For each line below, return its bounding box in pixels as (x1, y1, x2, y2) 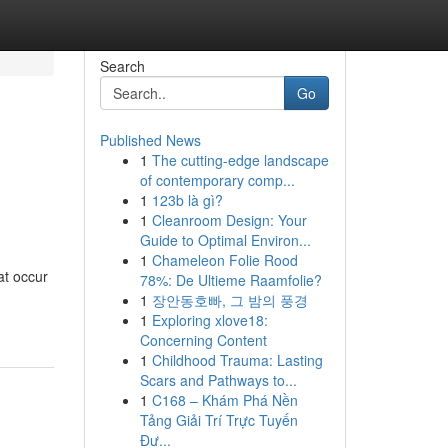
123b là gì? (151, 190, 223, 210)
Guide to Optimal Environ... (139, 230, 311, 250)
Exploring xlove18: (151, 310, 268, 330)
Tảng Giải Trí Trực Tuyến (139, 410, 298, 430)
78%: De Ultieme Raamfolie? (139, 270, 322, 290)
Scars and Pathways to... (139, 370, 297, 390)
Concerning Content (139, 330, 267, 350)
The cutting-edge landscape (151, 150, 329, 170)
